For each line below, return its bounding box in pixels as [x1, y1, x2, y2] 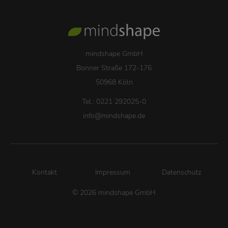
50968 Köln [95, 77, 133, 88]
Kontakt [32, 167, 57, 178]
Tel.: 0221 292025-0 [82, 97, 146, 107]
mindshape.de [101, 111, 145, 121]
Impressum [95, 167, 131, 178]
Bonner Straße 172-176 [76, 63, 152, 73]
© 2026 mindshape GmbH [72, 188, 156, 198]
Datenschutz [162, 167, 202, 178]
